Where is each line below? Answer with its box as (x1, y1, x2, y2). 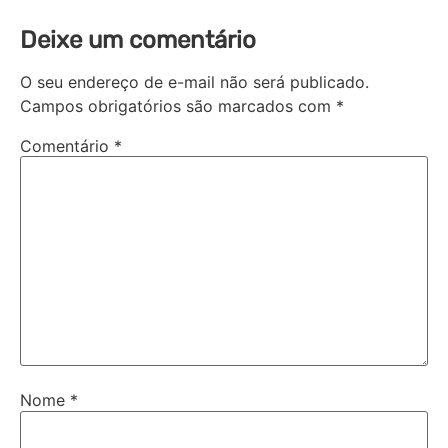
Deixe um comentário (20, 25, 256, 54)
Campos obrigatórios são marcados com (20, 95, 336, 116)
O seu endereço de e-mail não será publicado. (20, 71, 369, 92)
